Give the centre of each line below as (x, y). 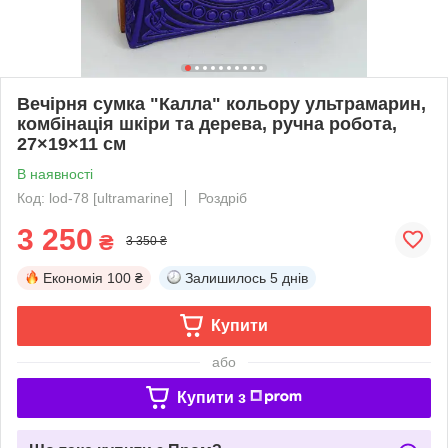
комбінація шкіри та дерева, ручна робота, (207, 123)
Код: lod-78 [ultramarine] (95, 197)
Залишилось (225, 277)
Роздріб (222, 197)
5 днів (289, 277)
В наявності (55, 173)
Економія (73, 277)
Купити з (211, 397)
